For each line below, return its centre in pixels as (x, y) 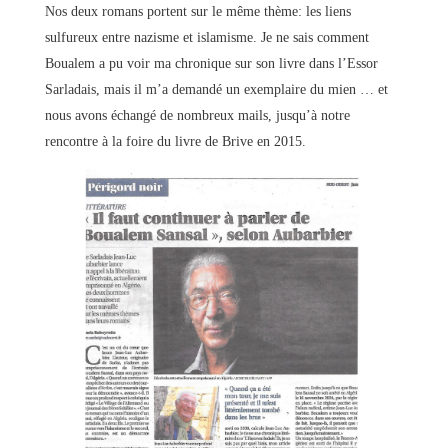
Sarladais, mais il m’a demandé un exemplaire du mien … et (216, 89)
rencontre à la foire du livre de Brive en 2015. (175, 141)
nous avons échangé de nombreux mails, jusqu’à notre (197, 115)
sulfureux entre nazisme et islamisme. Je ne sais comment (206, 37)
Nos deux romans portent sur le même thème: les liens (197, 11)
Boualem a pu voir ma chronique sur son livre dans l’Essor (211, 63)
